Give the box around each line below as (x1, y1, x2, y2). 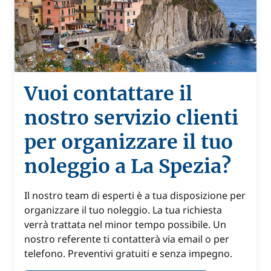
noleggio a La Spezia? (24, 154, 231, 178)
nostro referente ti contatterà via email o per (24, 232, 229, 246)
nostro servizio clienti (24, 106, 238, 130)
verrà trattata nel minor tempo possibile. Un (24, 218, 226, 231)
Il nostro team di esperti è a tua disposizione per (24, 189, 246, 202)
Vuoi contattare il (24, 82, 192, 106)
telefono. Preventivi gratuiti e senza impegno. (24, 247, 232, 260)
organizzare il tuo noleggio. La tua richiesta (24, 203, 222, 217)
